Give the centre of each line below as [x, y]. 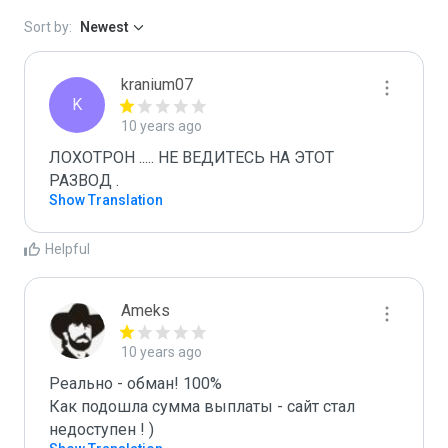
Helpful [67, 249]
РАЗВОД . [84, 180]
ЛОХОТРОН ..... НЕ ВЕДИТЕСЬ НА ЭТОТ [191, 157]
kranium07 [157, 84]
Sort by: [48, 27]
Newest [104, 27]
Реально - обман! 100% [135, 383]
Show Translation [106, 200]
